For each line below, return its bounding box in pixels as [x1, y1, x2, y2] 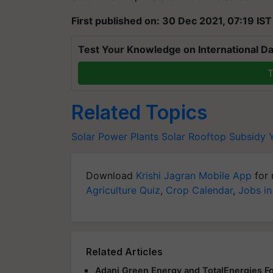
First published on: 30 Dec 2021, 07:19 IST [71, 14, 272, 27]
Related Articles [86, 245, 163, 258]
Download [86, 169, 136, 182]
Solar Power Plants [71, 130, 158, 143]
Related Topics [71, 100, 207, 124]
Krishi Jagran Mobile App [136, 169, 252, 182]
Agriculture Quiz [86, 183, 160, 196]
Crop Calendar [166, 183, 233, 196]
